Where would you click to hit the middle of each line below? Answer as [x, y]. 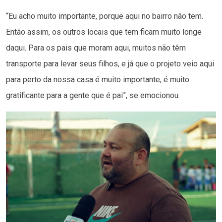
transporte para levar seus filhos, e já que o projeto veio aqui [110, 63]
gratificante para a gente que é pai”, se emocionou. [93, 95]
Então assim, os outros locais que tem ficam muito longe [104, 32]
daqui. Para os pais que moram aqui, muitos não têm [96, 48]
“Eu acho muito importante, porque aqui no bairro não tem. [105, 16]
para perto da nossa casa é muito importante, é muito [98, 79]
